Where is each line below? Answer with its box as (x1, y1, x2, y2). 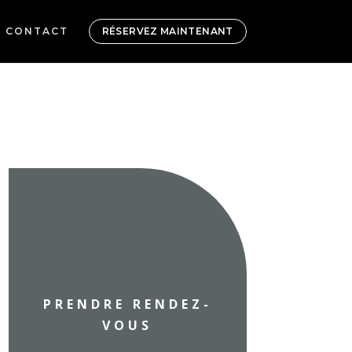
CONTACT (5, 25, 68, 37)
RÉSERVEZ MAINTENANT (101, 25, 233, 37)
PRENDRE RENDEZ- (42, 295, 212, 313)
